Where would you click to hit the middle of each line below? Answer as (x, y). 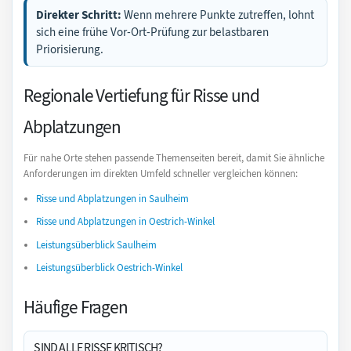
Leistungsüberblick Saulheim (96, 244)
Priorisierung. (70, 49)
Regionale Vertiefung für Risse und (141, 96)
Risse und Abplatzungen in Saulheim (112, 198)
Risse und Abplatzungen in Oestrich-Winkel (125, 222)
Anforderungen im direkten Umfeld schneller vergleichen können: (161, 173)
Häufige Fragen (76, 307)
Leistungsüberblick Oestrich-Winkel (109, 268)
